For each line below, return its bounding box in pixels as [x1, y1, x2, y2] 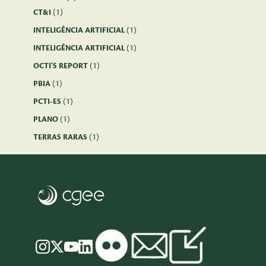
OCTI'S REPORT [33, 62, 90, 70]
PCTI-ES [33, 97, 63, 106]
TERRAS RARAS [33, 133, 89, 141]
